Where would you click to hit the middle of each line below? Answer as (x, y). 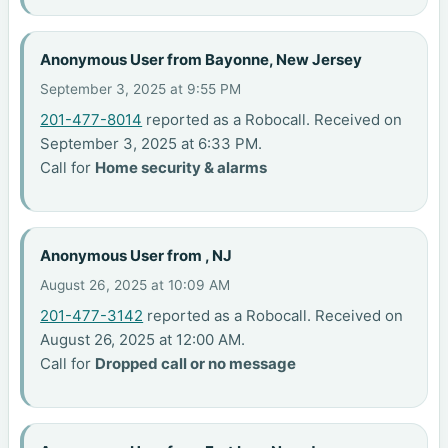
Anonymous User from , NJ (136, 255)
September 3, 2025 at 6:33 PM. (151, 143)
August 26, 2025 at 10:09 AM (135, 284)
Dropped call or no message (196, 363)
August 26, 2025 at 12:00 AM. (143, 339)
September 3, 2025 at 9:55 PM (141, 89)
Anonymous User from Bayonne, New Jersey (201, 59)
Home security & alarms (181, 167)
